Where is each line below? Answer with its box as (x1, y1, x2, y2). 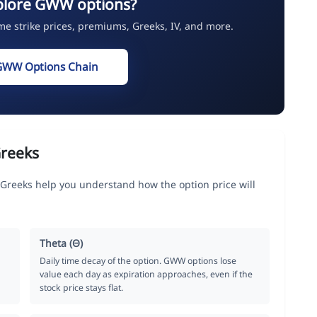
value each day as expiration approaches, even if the (40, 267, 253, 280)
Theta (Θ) (40, 236, 83, 250)
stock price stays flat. (40, 281, 124, 294)
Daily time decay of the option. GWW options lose (40, 254, 237, 267)
